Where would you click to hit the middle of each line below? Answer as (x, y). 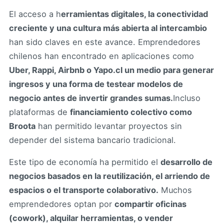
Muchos (175, 190)
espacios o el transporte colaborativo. (84, 190)
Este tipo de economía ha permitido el (85, 162)
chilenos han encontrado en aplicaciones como (101, 56)
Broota (22, 126)
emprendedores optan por (62, 204)
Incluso (187, 98)
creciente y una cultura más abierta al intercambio (108, 28)
